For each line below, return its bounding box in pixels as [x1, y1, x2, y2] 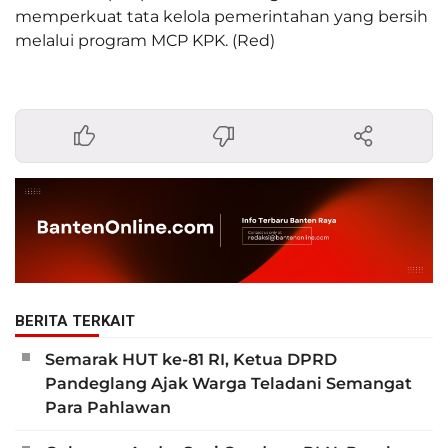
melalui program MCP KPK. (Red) [15, 31, 275, 51]
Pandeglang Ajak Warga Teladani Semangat [45, 373, 412, 393]
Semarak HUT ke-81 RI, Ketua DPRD [45, 349, 337, 369]
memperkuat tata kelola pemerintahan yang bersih [15, 7, 428, 27]
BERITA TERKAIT [15, 311, 135, 330]
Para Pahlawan [45, 397, 171, 417]
